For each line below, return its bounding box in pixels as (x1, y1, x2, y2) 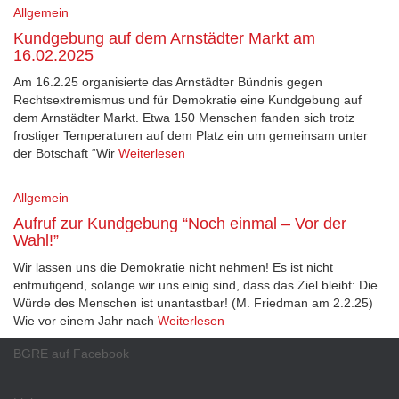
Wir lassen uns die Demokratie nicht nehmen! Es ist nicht (13, 260, 333, 275)
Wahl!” (13, 232, 59, 250)
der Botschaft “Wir (13, 146, 115, 161)
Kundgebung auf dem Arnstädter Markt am (13, 29, 315, 48)
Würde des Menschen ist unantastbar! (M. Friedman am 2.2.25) (13, 296, 373, 311)
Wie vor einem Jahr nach (13, 313, 154, 329)
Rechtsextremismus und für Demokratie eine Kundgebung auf (13, 93, 362, 108)
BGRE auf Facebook (13, 346, 129, 362)
